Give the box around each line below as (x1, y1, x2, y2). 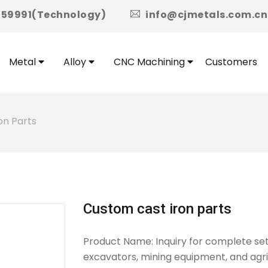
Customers (205, 55, 257, 69)
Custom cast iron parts (83, 200, 232, 217)
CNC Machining (114, 55, 187, 69)
